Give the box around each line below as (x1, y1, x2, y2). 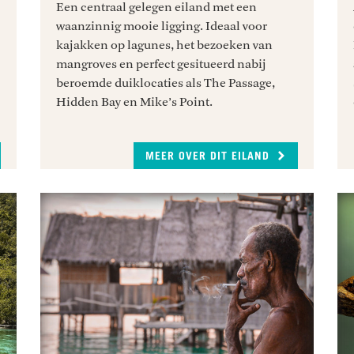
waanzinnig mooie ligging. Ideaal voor (55, 18, 267, 33)
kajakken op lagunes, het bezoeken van (55, 37, 273, 52)
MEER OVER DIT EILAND (145, 150, 274, 162)
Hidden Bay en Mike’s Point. (55, 94, 213, 109)
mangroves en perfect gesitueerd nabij (55, 56, 266, 71)
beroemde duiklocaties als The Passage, (55, 75, 275, 90)
